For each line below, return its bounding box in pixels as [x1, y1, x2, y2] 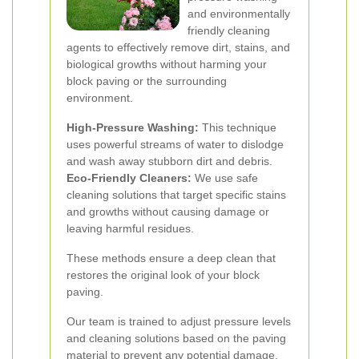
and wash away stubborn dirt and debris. [67, 155, 272, 167]
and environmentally [188, 7, 290, 20]
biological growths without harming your [67, 58, 267, 71]
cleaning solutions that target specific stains [67, 188, 286, 201]
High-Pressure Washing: [67, 121, 199, 134]
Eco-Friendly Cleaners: [67, 171, 192, 184]
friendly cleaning [188, 24, 270, 37]
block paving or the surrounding [67, 75, 227, 87]
